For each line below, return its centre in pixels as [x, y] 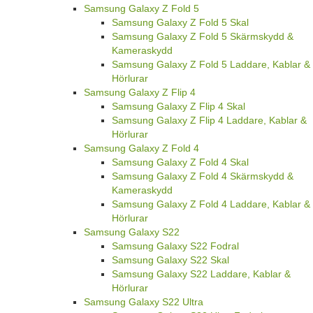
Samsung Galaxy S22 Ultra [144, 302]
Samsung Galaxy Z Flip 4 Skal [179, 107]
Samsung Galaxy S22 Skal [170, 260]
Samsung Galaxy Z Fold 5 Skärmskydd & [203, 37]
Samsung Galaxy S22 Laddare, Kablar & [201, 274]
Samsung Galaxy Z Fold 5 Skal [180, 23]
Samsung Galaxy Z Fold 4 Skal [180, 162]
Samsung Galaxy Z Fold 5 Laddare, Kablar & [211, 65]
